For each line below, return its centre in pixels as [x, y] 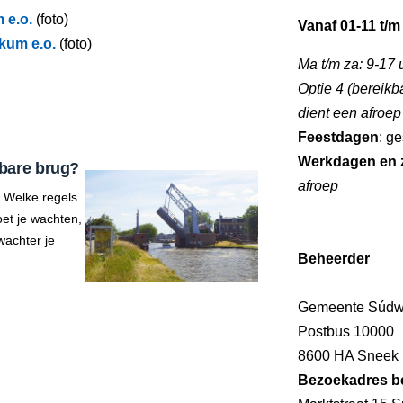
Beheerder [334, 259]
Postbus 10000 [346, 331]
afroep [318, 186]
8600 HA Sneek [348, 356]
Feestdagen [338, 137]
